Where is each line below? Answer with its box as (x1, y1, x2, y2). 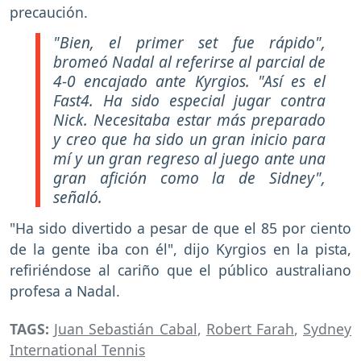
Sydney (303, 318, 352, 338)
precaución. (10, 2, 88, 23)
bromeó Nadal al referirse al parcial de (53, 51, 326, 73)
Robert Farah (205, 318, 294, 338)
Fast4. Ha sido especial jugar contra (53, 89, 326, 112)
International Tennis (10, 339, 145, 359)
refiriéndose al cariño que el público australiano (10, 259, 351, 280)
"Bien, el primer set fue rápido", (53, 31, 326, 54)
